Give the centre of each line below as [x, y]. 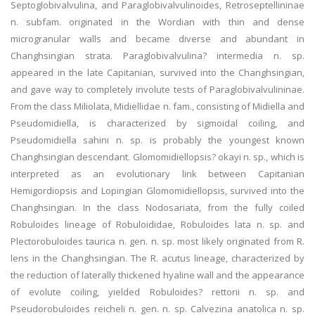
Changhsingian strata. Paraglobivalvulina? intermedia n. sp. [157, 56]
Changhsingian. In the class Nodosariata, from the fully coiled [157, 207]
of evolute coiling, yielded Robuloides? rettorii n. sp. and [157, 292]
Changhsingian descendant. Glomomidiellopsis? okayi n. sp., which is [157, 157]
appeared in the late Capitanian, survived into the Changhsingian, [157, 72]
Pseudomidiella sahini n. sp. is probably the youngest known [157, 140]
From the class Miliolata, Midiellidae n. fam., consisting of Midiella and [157, 106]
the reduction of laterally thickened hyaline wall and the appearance [157, 275]
